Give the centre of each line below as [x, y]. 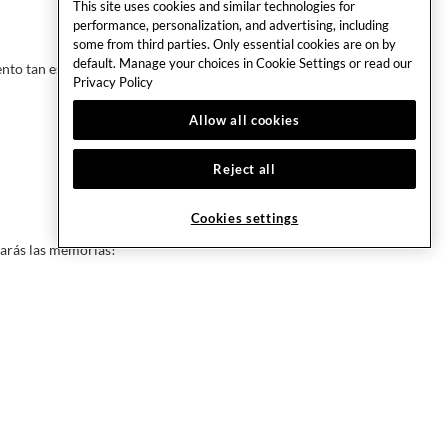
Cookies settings [244, 218]
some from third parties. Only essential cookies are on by [234, 43]
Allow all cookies [244, 119]
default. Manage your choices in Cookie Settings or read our [242, 62]
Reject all [244, 169]
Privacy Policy [113, 81]
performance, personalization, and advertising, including [231, 24]
